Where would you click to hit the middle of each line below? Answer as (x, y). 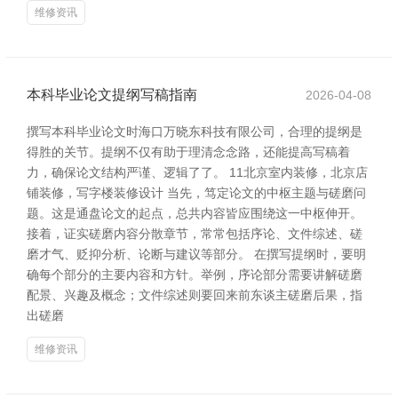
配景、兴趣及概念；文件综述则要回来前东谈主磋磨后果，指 (195, 295)
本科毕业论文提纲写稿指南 (112, 95)
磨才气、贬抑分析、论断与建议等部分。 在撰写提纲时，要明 (196, 254)
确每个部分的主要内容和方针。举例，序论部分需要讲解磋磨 (195, 275)
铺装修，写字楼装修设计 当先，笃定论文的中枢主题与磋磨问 (196, 193)
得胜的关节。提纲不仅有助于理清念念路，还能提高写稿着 (188, 152)
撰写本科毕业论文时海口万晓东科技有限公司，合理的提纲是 (195, 131)
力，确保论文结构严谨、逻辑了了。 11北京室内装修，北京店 (197, 172)
